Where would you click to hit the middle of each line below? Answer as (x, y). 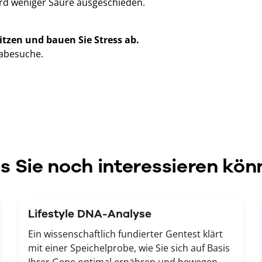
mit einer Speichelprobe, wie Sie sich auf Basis (129, 248)
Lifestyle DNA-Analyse (90, 213)
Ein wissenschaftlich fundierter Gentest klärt (125, 234)
